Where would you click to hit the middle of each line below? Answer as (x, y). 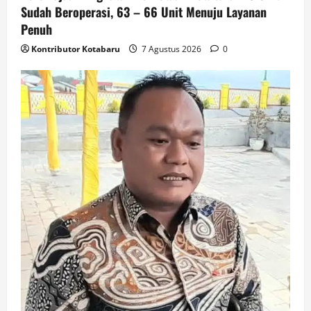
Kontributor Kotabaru (76, 49)
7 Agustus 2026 (171, 49)
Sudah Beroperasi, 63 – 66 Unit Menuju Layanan (144, 11)
